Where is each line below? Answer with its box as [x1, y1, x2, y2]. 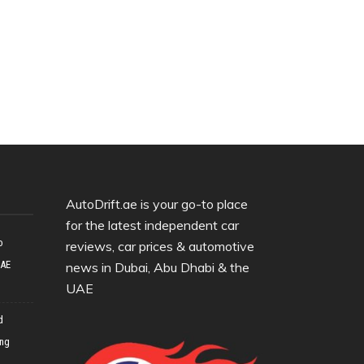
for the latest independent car [66, 216, 239, 233]
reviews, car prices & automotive [66, 237, 254, 254]
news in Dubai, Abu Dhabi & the [66, 258, 249, 275]
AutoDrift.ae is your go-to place [66, 195, 248, 212]
